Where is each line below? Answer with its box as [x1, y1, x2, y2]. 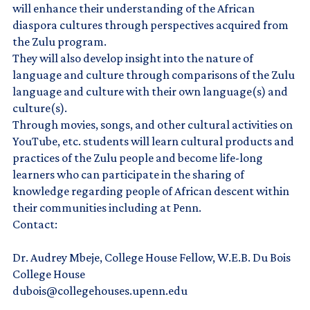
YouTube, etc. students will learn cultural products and [12, 134, 294, 148]
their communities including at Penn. [12, 200, 201, 215]
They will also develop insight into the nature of [12, 51, 253, 65]
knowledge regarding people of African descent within [12, 183, 289, 198]
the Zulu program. [12, 34, 107, 48]
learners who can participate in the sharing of [12, 167, 244, 181]
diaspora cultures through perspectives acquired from [12, 17, 289, 32]
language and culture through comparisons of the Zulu [12, 67, 295, 82]
